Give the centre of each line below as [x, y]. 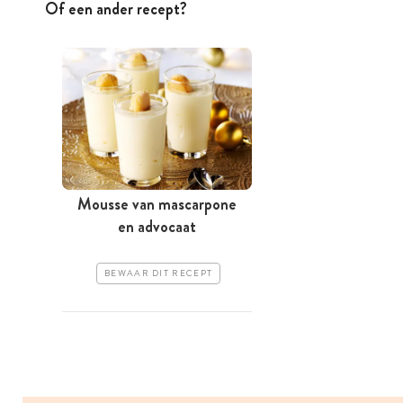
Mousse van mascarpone [157, 205]
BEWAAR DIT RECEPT [159, 274]
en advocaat [157, 227]
